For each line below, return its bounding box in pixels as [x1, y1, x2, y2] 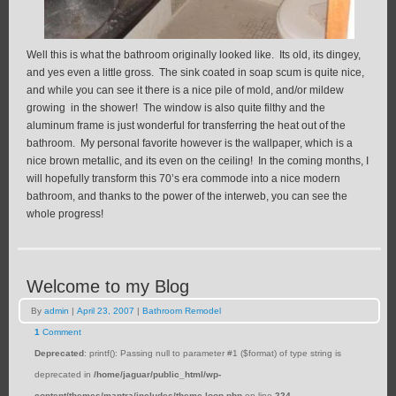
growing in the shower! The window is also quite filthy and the [27, 102, 325, 115]
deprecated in [34, 369, 94, 380]
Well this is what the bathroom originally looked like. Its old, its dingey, [27, 49, 361, 62]
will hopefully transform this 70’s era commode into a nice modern [27, 172, 340, 186]
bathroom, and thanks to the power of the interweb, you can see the [27, 190, 347, 203]
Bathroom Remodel [142, 306, 221, 316]
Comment [40, 327, 81, 338]
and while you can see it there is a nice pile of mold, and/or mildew [27, 84, 344, 97]
